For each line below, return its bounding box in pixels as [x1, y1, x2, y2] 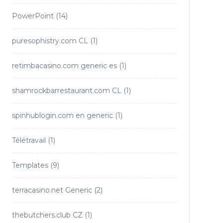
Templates [11, 161, 48, 170]
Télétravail [11, 136, 46, 145]
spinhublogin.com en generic [11, 111, 113, 120]
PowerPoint [11, 11, 54, 20]
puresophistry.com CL [11, 36, 88, 45]
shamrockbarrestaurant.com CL [11, 86, 121, 95]
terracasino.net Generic [11, 186, 92, 195]
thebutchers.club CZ [11, 211, 83, 220]
